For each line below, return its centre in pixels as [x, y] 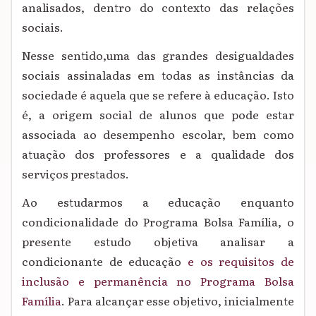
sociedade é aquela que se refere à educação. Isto [158, 95]
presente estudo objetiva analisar [144, 242]
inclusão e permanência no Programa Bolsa [158, 281]
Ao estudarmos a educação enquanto [158, 202]
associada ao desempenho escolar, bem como [158, 134]
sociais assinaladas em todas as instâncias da [158, 75]
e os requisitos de [241, 261]
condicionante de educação [105, 261]
